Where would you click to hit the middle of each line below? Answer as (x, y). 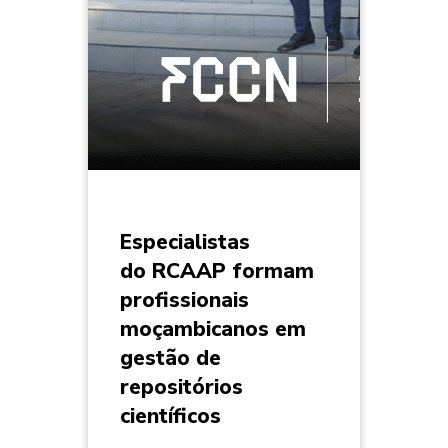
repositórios (181, 387)
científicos (170, 416)
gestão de (170, 358)
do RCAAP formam (217, 271)
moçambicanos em (213, 329)
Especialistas (185, 242)
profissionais (184, 300)
